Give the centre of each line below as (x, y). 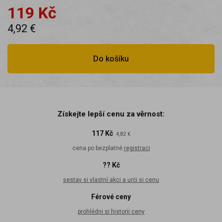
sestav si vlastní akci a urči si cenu (111, 180)
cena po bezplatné (98, 148)
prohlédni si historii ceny (111, 211)
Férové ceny (111, 196)
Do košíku (111, 58)
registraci (137, 148)
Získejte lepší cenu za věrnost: (111, 114)
